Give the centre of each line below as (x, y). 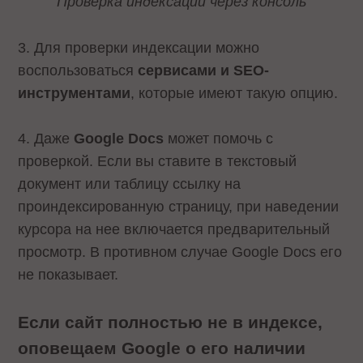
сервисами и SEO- (204, 70)
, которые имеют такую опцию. (235, 93)
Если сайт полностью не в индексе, (171, 322)
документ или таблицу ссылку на (130, 184)
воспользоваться (78, 70)
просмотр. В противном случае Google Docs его (180, 252)
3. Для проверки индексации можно (139, 47)
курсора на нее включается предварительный (174, 230)
